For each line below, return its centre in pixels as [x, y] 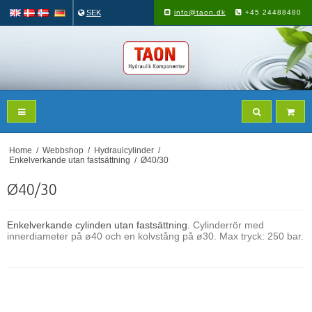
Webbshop [63, 151]
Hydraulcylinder [124, 151]
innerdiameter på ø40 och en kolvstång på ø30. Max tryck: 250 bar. [155, 236]
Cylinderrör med [228, 225]
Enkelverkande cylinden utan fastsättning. [100, 225]
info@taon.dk [200, 12]
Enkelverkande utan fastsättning [69, 161]
